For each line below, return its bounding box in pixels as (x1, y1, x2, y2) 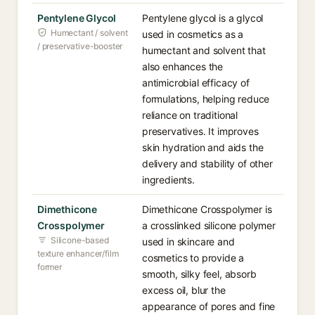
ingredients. (142, 174, 195, 186)
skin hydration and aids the (142, 141, 264, 153)
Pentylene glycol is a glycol (142, 12, 264, 24)
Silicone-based (51, 235, 109, 245)
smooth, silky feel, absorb (142, 268, 257, 280)
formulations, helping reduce (142, 93, 270, 105)
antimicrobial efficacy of (142, 77, 250, 89)
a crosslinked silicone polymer (142, 219, 276, 231)
